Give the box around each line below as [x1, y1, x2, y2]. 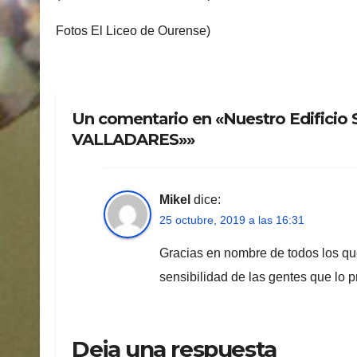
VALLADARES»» [72, 129, 194, 149]
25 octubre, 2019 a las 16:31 [159, 214, 304, 227]
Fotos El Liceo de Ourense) [56, 23, 210, 37]
